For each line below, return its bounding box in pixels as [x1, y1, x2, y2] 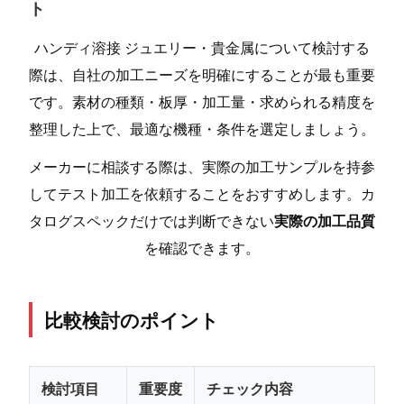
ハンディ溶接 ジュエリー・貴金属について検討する [34, 36, 370, 58]
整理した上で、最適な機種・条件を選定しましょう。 [29, 117, 375, 139]
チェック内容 [206, 378, 293, 399]
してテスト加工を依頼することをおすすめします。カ [29, 183, 375, 205]
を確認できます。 [144, 237, 260, 259]
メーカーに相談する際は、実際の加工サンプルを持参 [29, 156, 375, 178]
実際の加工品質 [274, 210, 375, 232]
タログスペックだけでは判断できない [29, 210, 274, 232]
